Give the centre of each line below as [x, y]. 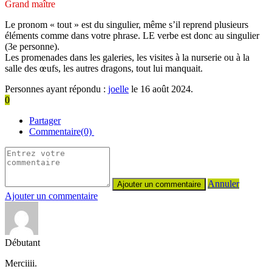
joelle [118, 89]
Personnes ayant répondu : [56, 89]
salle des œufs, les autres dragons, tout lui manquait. [104, 68]
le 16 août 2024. [161, 89]
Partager [45, 120]
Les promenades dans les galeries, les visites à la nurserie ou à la [127, 57]
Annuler [223, 183]
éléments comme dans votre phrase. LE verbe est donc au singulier [132, 35]
